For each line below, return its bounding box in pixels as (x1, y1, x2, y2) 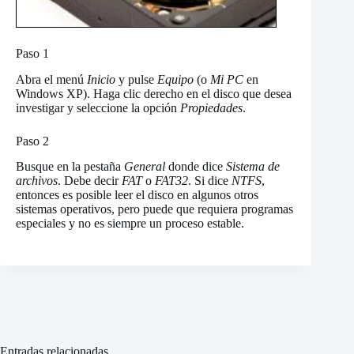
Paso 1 (16, 46, 49, 60)
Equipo (157, 72, 194, 86)
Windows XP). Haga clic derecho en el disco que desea (16, 86, 292, 100)
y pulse (115, 72, 157, 86)
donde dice (165, 160, 226, 174)
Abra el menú (16, 72, 87, 86)
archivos (16, 174, 58, 188)
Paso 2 (16, 134, 49, 148)
